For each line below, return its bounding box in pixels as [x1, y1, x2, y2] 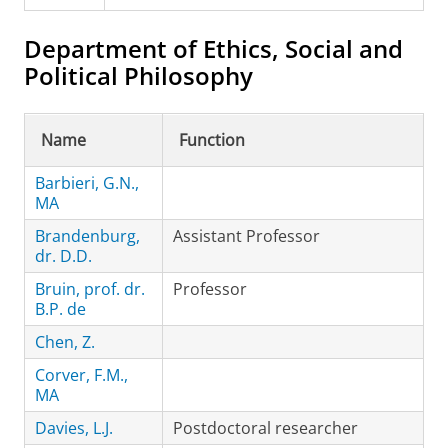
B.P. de [35, 298, 86, 320]
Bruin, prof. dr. [35, 278, 145, 300]
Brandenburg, [35, 225, 140, 247]
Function [179, 129, 245, 151]
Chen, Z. [35, 331, 95, 353]
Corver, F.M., [35, 364, 128, 386]
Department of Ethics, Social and [24, 32, 403, 65]
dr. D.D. [35, 245, 92, 267]
